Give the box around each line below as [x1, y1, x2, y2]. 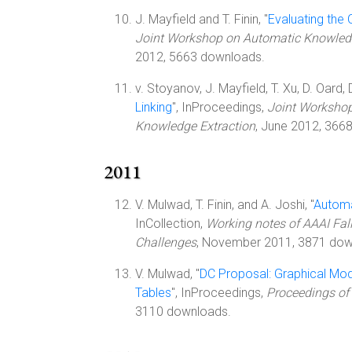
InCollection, [135, 216, 206, 231]
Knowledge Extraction [135, 119, 255, 134]
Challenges [135, 235, 196, 250]
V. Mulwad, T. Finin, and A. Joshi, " [135, 197, 313, 212]
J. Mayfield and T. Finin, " [135, 12, 268, 27]
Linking [135, 100, 172, 115]
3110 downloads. [135, 304, 231, 319]
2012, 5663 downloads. [135, 49, 265, 64]
